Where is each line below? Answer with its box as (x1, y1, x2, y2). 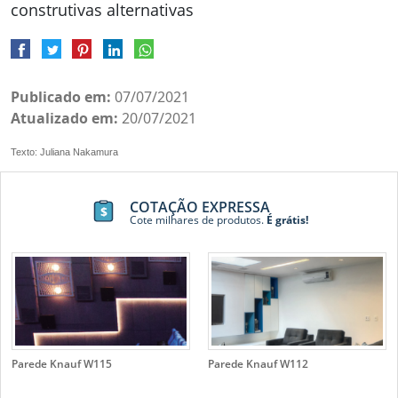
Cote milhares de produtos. (129, 211, 264, 227)
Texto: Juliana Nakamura (11, 146, 118, 157)
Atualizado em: (11, 107, 118, 128)
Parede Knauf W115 (12, 355, 112, 371)
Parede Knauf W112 (208, 355, 308, 371)
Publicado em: (11, 86, 111, 107)
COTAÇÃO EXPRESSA (129, 196, 270, 217)
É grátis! (263, 211, 308, 227)
